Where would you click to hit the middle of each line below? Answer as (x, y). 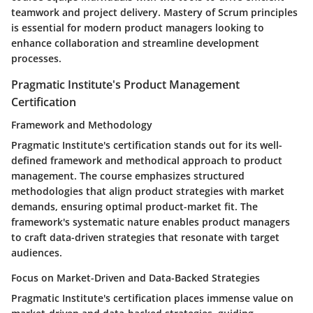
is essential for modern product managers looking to (138, 28)
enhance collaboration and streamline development (135, 43)
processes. (36, 59)
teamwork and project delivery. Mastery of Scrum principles (154, 13)
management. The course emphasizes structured (128, 175)
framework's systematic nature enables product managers (151, 221)
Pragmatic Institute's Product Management (125, 85)
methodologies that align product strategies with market (148, 191)
